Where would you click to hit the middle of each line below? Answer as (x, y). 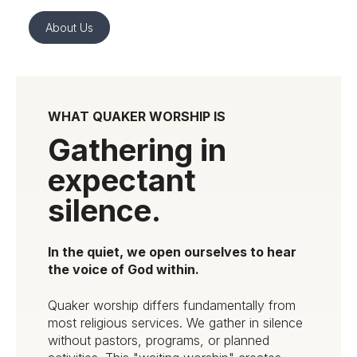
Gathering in (137, 149)
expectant (122, 180)
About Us (69, 27)
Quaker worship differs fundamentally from (172, 305)
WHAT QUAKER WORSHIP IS (137, 116)
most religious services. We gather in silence (175, 322)
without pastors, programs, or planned (159, 340)
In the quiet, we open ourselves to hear (172, 252)
